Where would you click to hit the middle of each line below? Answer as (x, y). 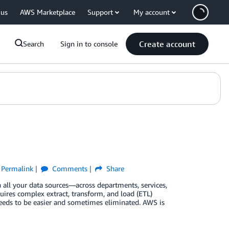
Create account (167, 44)
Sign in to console (89, 44)
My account (152, 12)
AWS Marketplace (48, 12)
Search (33, 44)
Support (100, 12)
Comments (68, 168)
